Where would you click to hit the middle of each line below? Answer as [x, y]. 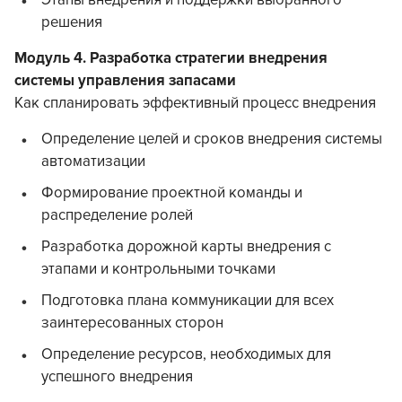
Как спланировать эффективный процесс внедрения [195, 104]
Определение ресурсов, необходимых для [186, 355]
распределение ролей [117, 216]
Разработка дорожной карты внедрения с [186, 247]
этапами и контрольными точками [158, 270]
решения [72, 23]
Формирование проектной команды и [172, 193]
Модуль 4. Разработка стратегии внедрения [171, 59]
